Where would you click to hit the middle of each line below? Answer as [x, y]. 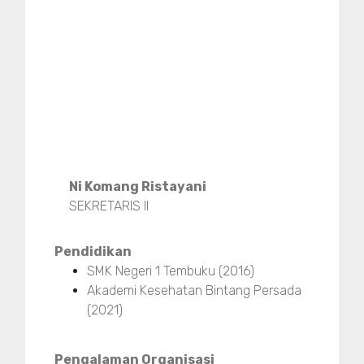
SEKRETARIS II [109, 206]
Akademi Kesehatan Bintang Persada [194, 291]
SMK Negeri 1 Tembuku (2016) [171, 271]
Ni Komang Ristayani [138, 187]
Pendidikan [93, 252]
